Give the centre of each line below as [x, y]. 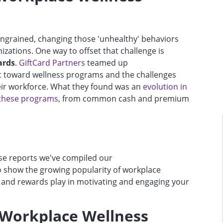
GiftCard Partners [52, 62]
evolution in [165, 86]
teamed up [107, 62]
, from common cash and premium [124, 98]
